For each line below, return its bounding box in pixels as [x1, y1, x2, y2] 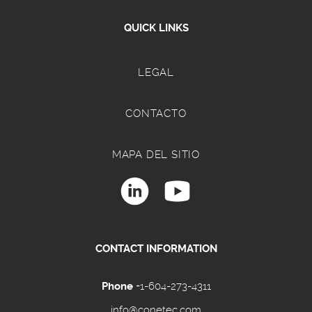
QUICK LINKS [123, 22, 189, 34]
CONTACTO [125, 107, 187, 120]
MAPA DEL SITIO [111, 148, 201, 161]
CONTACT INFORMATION [95, 242, 217, 255]
